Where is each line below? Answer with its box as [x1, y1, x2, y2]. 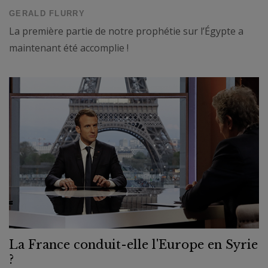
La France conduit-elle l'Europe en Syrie [9, 237, 258, 252]
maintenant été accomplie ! [9, 41, 129, 54]
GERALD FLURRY [9, 8, 85, 18]
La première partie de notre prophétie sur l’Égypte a [9, 24, 243, 38]
